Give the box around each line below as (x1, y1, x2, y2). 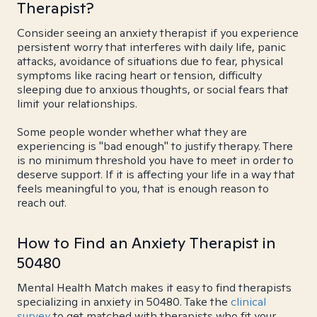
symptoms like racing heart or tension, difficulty (17, 68, 262, 83)
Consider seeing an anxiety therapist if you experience (17, 25, 299, 40)
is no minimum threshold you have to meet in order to (17, 153, 294, 168)
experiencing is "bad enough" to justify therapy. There (17, 139, 293, 154)
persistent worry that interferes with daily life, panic (17, 40, 286, 54)
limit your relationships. (17, 96, 137, 111)
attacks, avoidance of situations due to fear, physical (17, 54, 283, 69)
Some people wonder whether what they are (17, 125, 247, 139)
